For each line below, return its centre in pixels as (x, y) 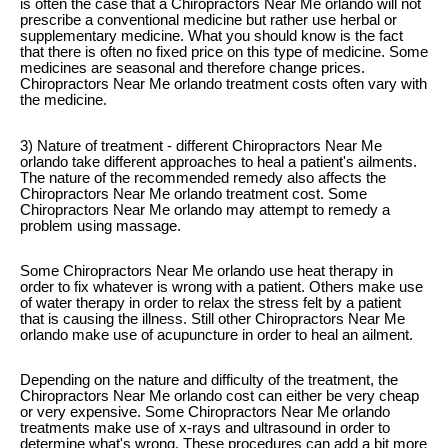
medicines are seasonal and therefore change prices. (192, 68)
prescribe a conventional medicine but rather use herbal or (208, 20)
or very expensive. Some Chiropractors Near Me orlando (205, 412)
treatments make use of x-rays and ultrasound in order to (205, 428)
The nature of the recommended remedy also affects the (203, 177)
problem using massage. (100, 225)
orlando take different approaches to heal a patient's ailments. (218, 161)
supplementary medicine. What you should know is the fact (211, 36)
